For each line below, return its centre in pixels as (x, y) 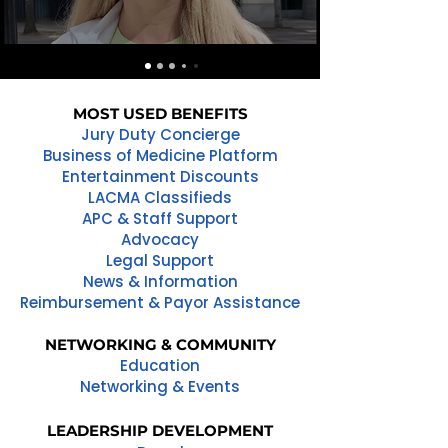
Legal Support (160, 260)
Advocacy (160, 239)
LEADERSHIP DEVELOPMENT (160, 430)
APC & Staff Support (160, 218)
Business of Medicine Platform (160, 155)
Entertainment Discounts (160, 176)
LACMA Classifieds (160, 197)
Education (160, 365)
